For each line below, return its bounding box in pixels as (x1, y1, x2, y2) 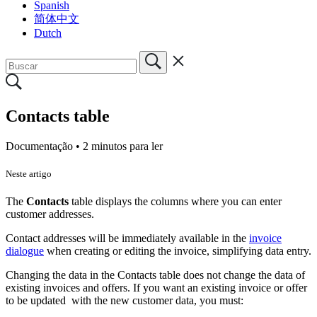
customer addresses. (6, 207, 94, 220)
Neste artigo (6, 168, 52, 179)
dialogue (6, 244, 44, 257)
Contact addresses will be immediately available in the (6, 231, 249, 244)
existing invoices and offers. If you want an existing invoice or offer (6, 281, 307, 294)
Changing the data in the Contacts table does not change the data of (6, 268, 305, 281)
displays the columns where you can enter (96, 195, 282, 207)
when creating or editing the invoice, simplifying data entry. (44, 244, 311, 257)
